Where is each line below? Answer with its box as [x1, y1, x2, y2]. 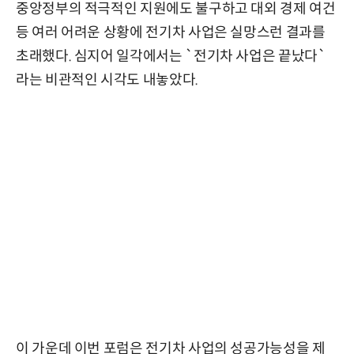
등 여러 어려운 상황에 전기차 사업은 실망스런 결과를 [16, 24, 326, 42]
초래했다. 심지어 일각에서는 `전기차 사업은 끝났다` [16, 47, 326, 66]
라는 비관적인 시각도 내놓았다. [16, 71, 198, 89]
